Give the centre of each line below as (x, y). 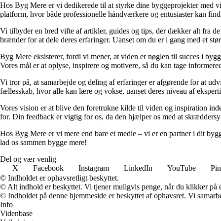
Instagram (94, 168)
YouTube (182, 168)
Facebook (48, 168)
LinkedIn (138, 168)
